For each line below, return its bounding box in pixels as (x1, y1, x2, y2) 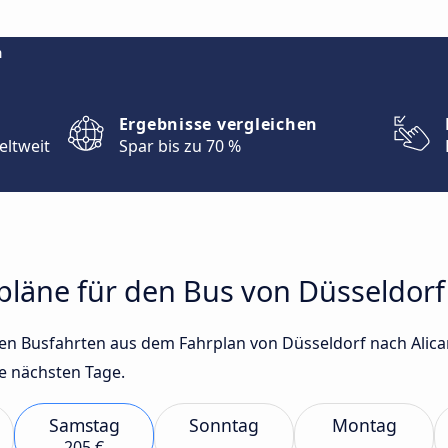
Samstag (48, 413, 120, 437)
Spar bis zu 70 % (118, 135, 241, 157)
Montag (331, 413, 397, 437)
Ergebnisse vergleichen (118, 113, 319, 135)
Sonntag (189, 413, 259, 437)
